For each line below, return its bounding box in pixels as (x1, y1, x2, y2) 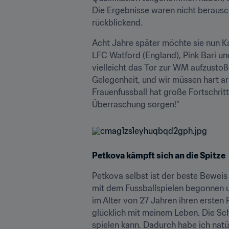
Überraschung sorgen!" (92, 99, 179, 109)
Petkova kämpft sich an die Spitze (92, 150, 225, 161)
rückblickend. (92, 17, 143, 28)
